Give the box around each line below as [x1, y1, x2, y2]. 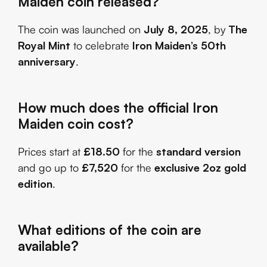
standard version [156, 145, 241, 159]
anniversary [18, 55, 76, 69]
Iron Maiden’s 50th [132, 39, 226, 52]
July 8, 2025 [144, 23, 208, 36]
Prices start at [18, 145, 83, 159]
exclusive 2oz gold [154, 161, 246, 175]
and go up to [18, 161, 82, 175]
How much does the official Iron [18, 99, 218, 116]
